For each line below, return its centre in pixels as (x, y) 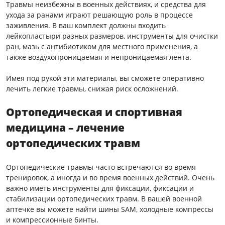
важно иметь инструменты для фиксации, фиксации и (100, 188)
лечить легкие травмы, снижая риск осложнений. (92, 88)
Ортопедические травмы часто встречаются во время (101, 167)
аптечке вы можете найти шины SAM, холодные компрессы (110, 209)
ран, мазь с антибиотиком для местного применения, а (102, 46)
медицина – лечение (65, 127)
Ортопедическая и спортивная (94, 112)
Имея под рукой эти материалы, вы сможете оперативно (105, 78)
